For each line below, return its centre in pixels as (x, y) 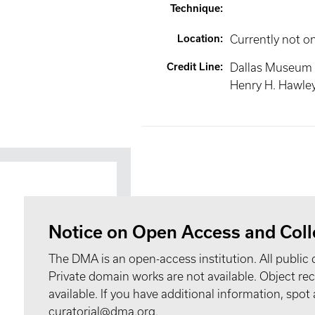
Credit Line (193, 67)
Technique (195, 8)
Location (198, 39)
